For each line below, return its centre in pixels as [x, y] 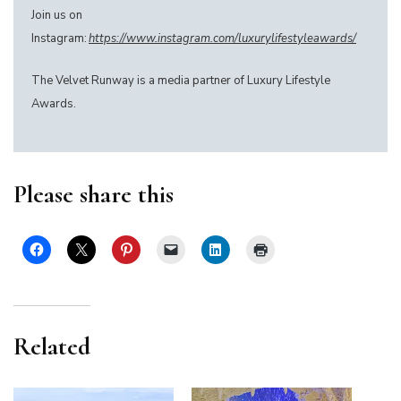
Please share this [94, 195]
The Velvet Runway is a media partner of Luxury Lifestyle [181, 81]
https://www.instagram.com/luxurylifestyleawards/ [222, 39]
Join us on [57, 16]
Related [52, 347]
